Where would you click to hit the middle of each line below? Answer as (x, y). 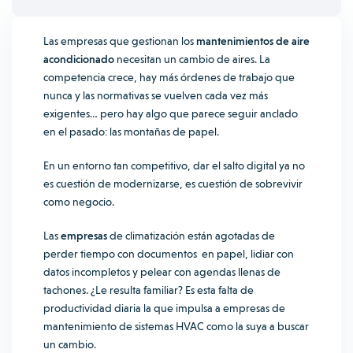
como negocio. (79, 202)
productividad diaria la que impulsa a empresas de (164, 308)
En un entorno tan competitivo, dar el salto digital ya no (174, 165)
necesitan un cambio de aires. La (192, 59)
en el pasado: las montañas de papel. (132, 132)
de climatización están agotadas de (192, 236)
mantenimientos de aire (253, 41)
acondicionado (79, 59)
